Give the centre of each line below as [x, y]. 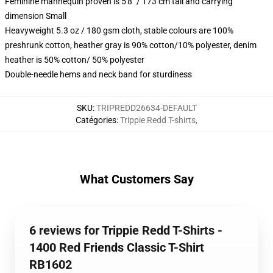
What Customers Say [136, 179]
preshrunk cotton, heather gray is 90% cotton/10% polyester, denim [131, 45]
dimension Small [36, 16]
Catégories [96, 120]
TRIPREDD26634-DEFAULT [146, 108]
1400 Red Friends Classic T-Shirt [117, 247]
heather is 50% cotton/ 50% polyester [75, 60]
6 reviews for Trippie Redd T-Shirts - [126, 230]
